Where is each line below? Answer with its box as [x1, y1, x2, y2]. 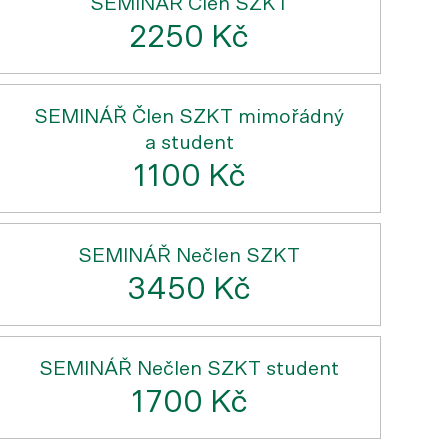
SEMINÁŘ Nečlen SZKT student [39, 359, 340, 379]
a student [144, 133, 234, 153]
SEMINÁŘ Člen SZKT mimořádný [34, 107, 345, 127]
